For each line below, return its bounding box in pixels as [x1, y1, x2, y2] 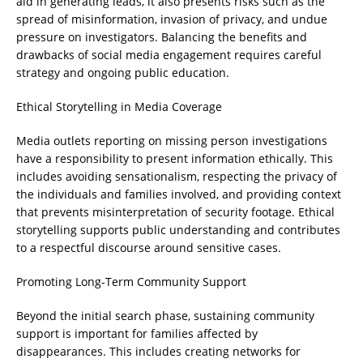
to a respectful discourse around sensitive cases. [16, 240, 281, 255]
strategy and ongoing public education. [16, 65, 229, 80]
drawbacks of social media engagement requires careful [16, 47, 322, 62]
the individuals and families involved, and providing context [16, 186, 341, 202]
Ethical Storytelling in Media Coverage [16, 99, 222, 114]
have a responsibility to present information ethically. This [16, 151, 333, 166]
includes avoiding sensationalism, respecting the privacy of [16, 169, 337, 184]
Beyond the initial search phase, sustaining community [16, 308, 314, 323]
